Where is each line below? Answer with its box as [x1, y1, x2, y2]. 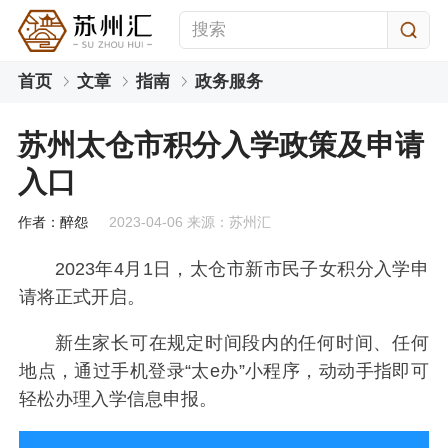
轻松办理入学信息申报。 [19, 389, 218, 410]
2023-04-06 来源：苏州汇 [109, 213, 272, 230]
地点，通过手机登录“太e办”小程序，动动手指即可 [19, 361, 429, 382]
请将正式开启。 [19, 287, 146, 308]
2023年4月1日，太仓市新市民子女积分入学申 [54, 259, 429, 280]
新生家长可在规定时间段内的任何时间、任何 [54, 333, 429, 354]
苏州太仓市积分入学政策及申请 [17, 128, 424, 161]
